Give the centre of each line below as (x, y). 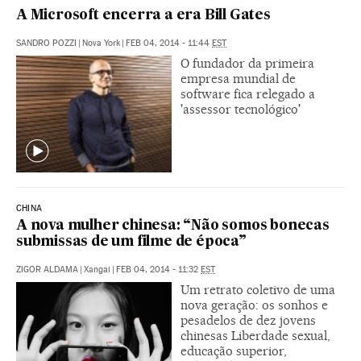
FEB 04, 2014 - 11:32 (158, 269)
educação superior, (234, 351)
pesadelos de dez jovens (248, 320)
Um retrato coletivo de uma (258, 289)
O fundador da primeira (247, 63)
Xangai (97, 269)
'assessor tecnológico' (241, 109)
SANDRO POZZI (46, 43)
